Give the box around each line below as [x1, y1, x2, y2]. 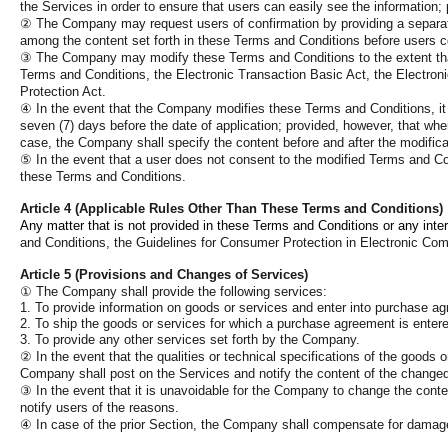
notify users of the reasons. [20, 400, 179, 415]
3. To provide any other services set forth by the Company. [20, 332, 360, 347]
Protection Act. [20, 84, 106, 99]
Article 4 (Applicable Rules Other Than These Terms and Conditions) [20, 201, 443, 216]
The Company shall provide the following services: [32, 284, 327, 299]
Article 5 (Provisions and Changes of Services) [20, 267, 308, 282]
